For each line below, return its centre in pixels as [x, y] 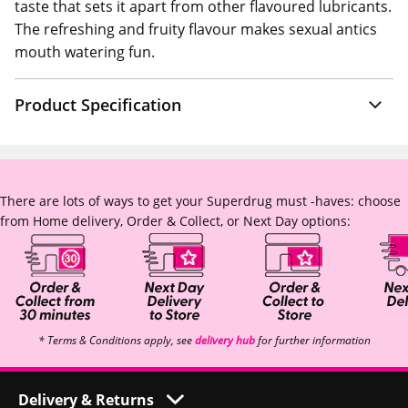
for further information [312, 341]
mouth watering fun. [85, 52]
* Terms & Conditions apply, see [116, 341]
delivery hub [224, 341]
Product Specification [98, 105]
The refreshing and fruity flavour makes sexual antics [196, 29]
